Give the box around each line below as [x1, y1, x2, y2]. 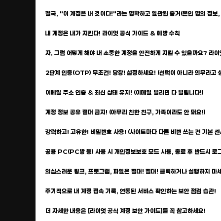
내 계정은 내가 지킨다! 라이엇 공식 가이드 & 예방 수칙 [45, 30, 180, 37]
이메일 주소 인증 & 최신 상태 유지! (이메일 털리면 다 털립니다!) [45, 89, 204, 96]
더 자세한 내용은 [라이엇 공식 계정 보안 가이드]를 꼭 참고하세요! [45, 207, 206, 214]
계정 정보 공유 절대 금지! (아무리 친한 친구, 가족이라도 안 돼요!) [45, 109, 206, 115]
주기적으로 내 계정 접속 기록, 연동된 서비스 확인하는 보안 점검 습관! [45, 187, 216, 194]
